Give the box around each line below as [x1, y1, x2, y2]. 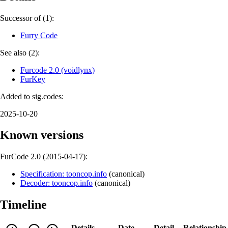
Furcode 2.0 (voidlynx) [20, 65, 95, 74]
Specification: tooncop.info [20, 169, 107, 179]
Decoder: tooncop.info [20, 179, 93, 188]
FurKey [20, 74, 45, 83]
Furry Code [20, 31, 58, 40]
